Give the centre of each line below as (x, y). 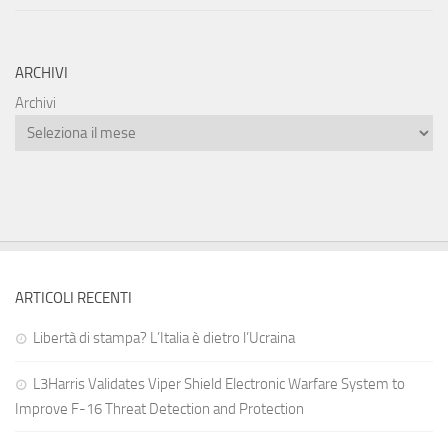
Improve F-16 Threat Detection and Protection (159, 409)
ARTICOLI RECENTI (73, 298)
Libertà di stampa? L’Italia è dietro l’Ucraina (164, 338)
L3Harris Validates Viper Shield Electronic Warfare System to (219, 384)
